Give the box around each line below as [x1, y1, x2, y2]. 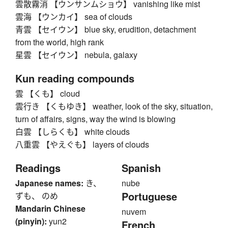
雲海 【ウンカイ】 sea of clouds [15, 11, 132, 23]
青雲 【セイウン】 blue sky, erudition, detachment [15, 23, 196, 36]
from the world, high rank [15, 36, 104, 48]
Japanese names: [15, 177, 83, 189]
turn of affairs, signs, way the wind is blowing [15, 113, 176, 125]
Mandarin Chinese [15, 203, 85, 215]
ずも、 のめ [15, 190, 58, 202]
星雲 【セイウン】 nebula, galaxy [15, 49, 137, 61]
